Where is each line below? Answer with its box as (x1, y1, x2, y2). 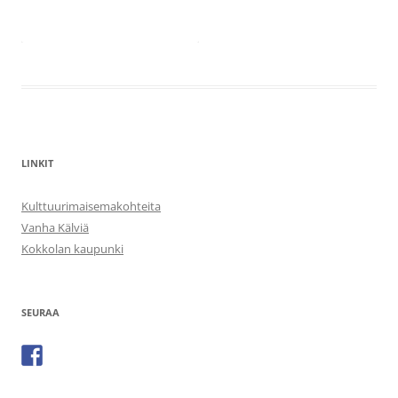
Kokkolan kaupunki (21, 240, 123, 257)
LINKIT (21, 155, 53, 170)
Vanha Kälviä (21, 219, 89, 235)
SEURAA (21, 305, 60, 319)
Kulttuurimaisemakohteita (21, 197, 161, 214)
